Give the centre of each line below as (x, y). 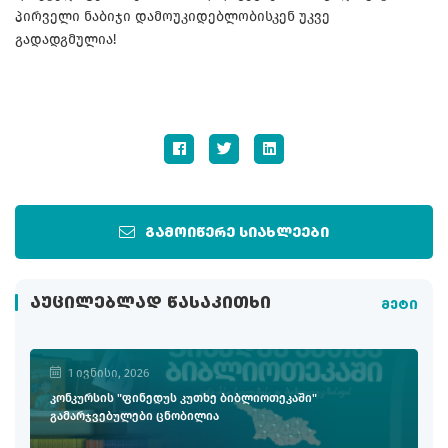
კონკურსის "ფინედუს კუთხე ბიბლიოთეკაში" (183, 397)
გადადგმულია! (65, 39)
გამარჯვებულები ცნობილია (134, 415)
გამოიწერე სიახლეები (237, 232)
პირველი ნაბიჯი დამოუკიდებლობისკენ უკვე (172, 16)
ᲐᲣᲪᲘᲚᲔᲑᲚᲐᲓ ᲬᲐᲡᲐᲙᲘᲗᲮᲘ (150, 303)
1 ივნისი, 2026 (108, 372)
